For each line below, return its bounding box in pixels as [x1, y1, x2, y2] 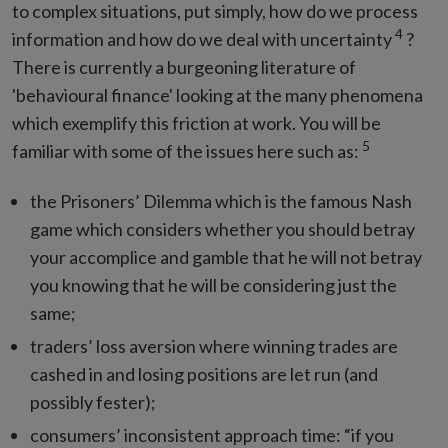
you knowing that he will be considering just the [30, 274, 397, 296]
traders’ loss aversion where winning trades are [30, 335, 398, 357]
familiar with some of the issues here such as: [12, 140, 362, 162]
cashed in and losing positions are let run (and [30, 363, 378, 385]
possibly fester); [30, 391, 156, 413]
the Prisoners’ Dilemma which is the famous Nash [30, 190, 412, 212]
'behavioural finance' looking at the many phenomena [12, 84, 423, 106]
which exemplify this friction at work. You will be [12, 112, 381, 134]
